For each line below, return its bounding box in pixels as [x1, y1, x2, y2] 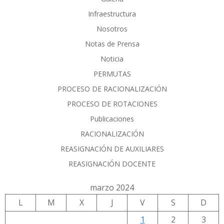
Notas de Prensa [84, 39, 139, 49]
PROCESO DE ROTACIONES [66, 99, 157, 109]
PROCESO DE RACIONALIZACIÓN [57, 84, 167, 94]
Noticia [100, 54, 123, 64]
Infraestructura [88, 9, 136, 19]
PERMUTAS [93, 69, 131, 79]
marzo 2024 [90, 182, 134, 193]
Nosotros [96, 24, 127, 34]
